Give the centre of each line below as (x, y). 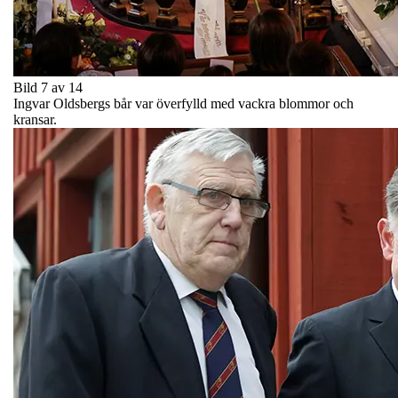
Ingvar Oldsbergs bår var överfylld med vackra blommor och (183, 103)
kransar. (35, 119)
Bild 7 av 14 (48, 87)
